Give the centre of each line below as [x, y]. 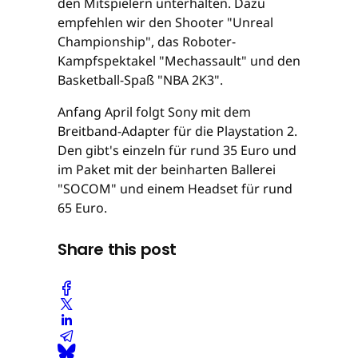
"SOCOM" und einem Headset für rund [175, 188]
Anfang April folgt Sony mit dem [154, 111]
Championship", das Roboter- [147, 41]
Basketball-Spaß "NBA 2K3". [140, 80]
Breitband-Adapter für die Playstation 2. [177, 131]
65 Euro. [82, 207]
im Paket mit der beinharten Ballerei [167, 169]
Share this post [117, 249]
